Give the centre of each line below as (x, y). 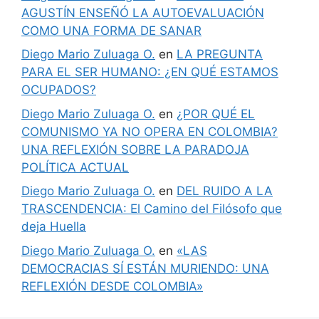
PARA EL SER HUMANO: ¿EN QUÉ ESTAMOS (150, 72)
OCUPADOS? (59, 90)
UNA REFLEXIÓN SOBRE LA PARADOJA (135, 149)
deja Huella (54, 226)
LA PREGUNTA (220, 54)
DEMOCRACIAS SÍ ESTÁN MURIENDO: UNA (145, 268)
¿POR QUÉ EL (216, 114)
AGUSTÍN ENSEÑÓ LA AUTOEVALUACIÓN (143, 12)
